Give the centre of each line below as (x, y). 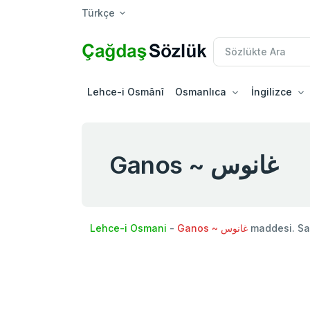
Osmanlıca (201, 91)
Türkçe (98, 13)
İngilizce (272, 91)
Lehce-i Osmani (128, 228)
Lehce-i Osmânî (126, 91)
